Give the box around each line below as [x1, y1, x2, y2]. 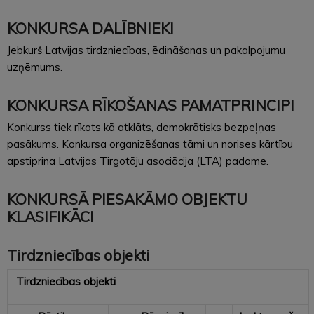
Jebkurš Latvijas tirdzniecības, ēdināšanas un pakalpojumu [7, 43, 285, 57]
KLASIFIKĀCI [7, 207, 94, 226]
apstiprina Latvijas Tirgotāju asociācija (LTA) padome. [7, 153, 268, 168]
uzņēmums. [7, 60, 62, 74]
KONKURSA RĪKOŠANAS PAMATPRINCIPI [7, 95, 294, 114]
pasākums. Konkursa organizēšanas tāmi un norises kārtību [7, 137, 293, 151]
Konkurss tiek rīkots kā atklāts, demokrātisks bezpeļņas [7, 120, 276, 134]
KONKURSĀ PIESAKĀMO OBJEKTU [7, 189, 247, 208]
